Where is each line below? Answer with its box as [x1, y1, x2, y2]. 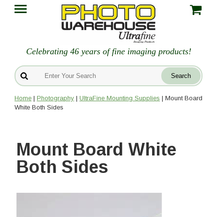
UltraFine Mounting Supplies [79, 94, 160, 102]
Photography [37, 94, 74, 102]
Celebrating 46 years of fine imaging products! [26, 46, 191, 57]
